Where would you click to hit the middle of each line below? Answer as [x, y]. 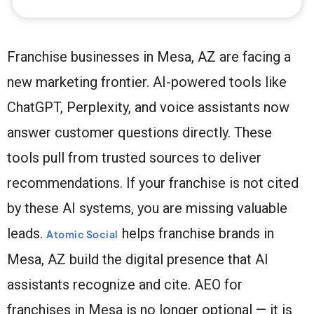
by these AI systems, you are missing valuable [147, 208]
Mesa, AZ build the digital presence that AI [138, 259]
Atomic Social [82, 234]
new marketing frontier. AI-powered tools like [147, 82]
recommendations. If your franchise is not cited [153, 183]
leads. [27, 233]
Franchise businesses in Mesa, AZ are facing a [149, 56]
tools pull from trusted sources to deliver [134, 157]
